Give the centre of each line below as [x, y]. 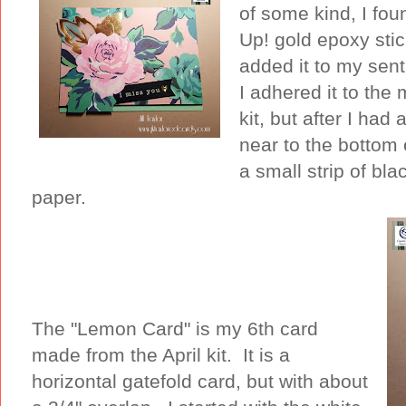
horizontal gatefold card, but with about [200, 381]
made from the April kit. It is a [161, 354]
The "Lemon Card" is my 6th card [175, 328]
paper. [62, 197]
